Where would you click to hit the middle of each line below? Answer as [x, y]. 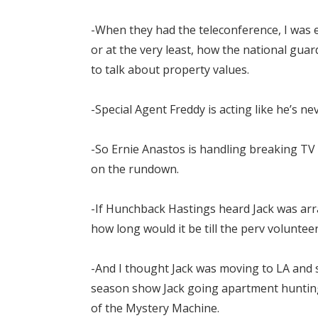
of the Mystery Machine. [155, 308]
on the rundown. [135, 169]
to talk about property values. [170, 70]
